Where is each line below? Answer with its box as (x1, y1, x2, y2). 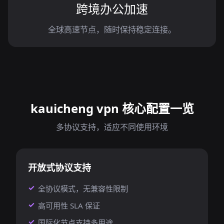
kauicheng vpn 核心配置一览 (30, 100, 194, 116)
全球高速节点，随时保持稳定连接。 (48, 24, 176, 35)
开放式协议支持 (28, 161, 91, 173)
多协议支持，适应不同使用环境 (56, 121, 168, 132)
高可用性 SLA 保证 (38, 200, 100, 210)
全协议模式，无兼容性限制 (38, 183, 128, 193)
